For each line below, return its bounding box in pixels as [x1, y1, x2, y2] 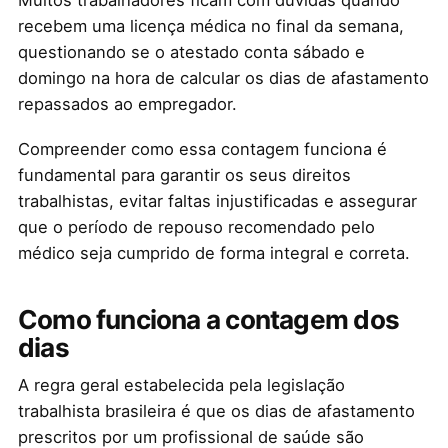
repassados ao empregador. [17, 94, 242, 115]
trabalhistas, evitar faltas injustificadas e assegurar [17, 191, 417, 212]
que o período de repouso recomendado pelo [17, 217, 375, 238]
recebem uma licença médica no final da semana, [17, 16, 404, 37]
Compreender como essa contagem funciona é [17, 139, 387, 160]
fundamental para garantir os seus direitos [17, 165, 351, 186]
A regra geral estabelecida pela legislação [17, 375, 345, 396]
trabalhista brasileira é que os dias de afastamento [17, 401, 415, 422]
